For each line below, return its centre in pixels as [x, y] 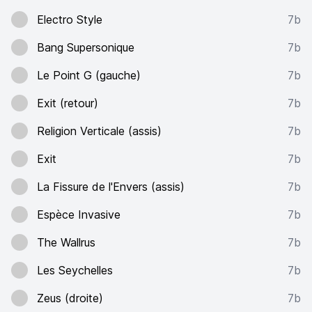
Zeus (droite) [70, 298]
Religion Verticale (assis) [99, 131]
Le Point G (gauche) [89, 75]
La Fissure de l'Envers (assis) [111, 187]
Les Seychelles [75, 270]
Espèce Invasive [79, 214]
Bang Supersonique [86, 47]
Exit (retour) [68, 103]
